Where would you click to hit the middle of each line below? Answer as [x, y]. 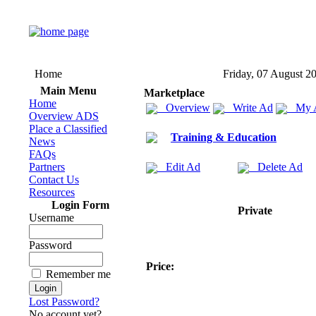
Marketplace [174, 93]
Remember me [78, 274]
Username [51, 218]
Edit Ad [179, 167]
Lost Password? [64, 302]
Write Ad [249, 108]
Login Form [80, 205]
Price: [160, 266]
